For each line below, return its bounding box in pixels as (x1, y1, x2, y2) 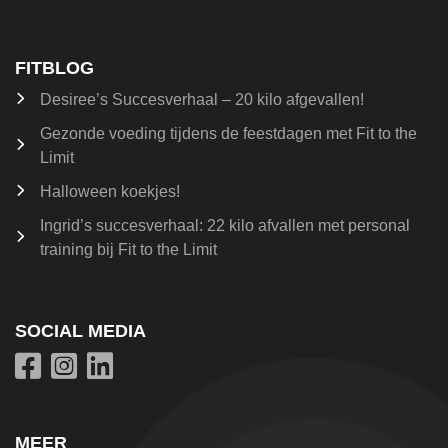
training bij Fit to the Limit (40, 241, 217, 258)
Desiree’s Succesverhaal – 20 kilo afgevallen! (40, 91, 364, 108)
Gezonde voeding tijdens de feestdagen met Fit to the (40, 125, 417, 142)
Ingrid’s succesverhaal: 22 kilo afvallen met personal (40, 217, 410, 234)
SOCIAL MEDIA (15, 321, 146, 341)
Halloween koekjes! (40, 183, 180, 200)
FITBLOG (15, 58, 94, 78)
